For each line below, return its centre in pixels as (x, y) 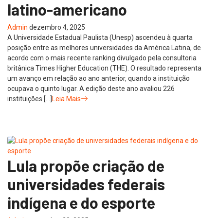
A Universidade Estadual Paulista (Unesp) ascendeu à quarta (100, 37)
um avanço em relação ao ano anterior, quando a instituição (99, 78)
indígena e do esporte (81, 202)
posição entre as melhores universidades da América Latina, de (104, 47)
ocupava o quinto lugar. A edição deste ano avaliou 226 (91, 88)
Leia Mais (66, 99)
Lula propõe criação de (86, 165)
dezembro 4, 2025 (57, 27)
